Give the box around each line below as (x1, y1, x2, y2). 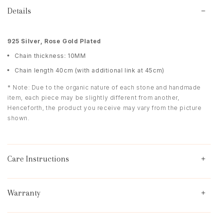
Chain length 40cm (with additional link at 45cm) (15, 66, 164, 74)
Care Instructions (7, 154, 69, 163)
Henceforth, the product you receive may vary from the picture (7, 104, 202, 111)
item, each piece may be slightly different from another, (7, 93, 180, 101)
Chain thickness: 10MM (15, 52, 86, 59)
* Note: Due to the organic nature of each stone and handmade (7, 83, 201, 91)
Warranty (7, 188, 40, 198)
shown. (7, 114, 30, 122)
